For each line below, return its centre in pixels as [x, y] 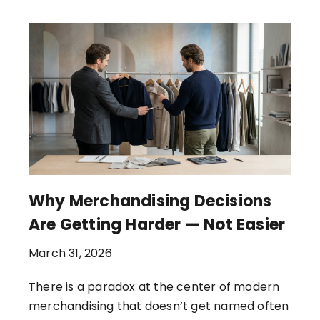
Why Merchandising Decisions [150, 201]
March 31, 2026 [70, 254]
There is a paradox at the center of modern [154, 287]
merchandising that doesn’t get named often [159, 306]
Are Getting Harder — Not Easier [157, 225]
